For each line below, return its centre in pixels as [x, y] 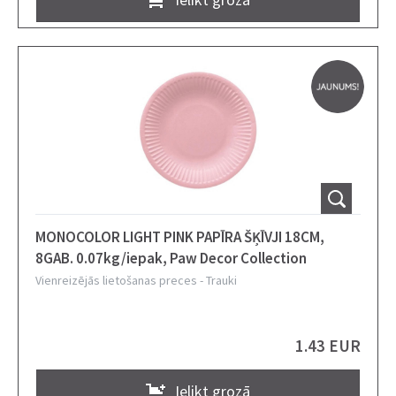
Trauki [221, 280]
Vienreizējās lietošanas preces [116, 280]
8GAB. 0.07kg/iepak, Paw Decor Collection [171, 258]
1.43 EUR [328, 345]
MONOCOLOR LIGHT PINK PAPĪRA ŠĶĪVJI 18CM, [180, 237]
